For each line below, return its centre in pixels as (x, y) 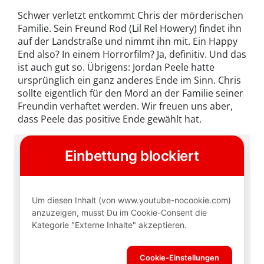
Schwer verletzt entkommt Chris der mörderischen (131, 15)
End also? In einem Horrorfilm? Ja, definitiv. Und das (132, 54)
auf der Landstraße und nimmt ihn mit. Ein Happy (128, 41)
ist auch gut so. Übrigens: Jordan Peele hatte (116, 67)
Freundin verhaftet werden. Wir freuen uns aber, (125, 106)
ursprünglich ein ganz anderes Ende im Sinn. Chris (129, 80)
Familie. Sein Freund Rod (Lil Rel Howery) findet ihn (130, 28)
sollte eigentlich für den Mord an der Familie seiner (131, 93)
